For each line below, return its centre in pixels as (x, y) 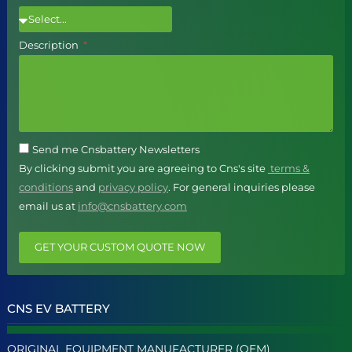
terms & (289, 169)
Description (50, 44)
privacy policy (133, 187)
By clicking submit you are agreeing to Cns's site (143, 169)
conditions (46, 187)
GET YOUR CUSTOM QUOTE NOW (120, 247)
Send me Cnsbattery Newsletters (116, 150)
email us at (48, 206)
